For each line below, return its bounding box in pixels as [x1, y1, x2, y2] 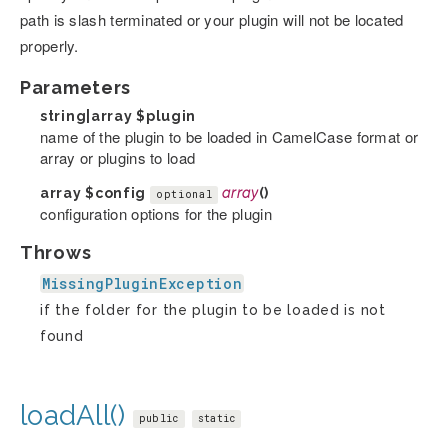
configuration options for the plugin [40, 203, 272, 225]
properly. [20, 35, 79, 57]
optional [155, 188, 213, 202]
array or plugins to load [40, 147, 196, 169]
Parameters [20, 77, 131, 99]
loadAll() [20, 399, 126, 433]
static [197, 411, 236, 425]
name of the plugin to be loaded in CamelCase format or [40, 126, 419, 148]
